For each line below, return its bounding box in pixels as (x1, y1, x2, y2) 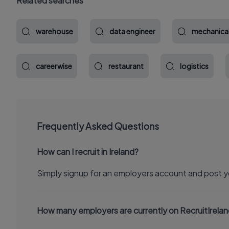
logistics (180, 61, 209, 71)
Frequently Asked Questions (37, 120, 159, 132)
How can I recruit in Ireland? (37, 146, 139, 157)
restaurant (108, 61, 144, 71)
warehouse (36, 27, 73, 36)
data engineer (109, 27, 155, 36)
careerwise (36, 61, 72, 71)
